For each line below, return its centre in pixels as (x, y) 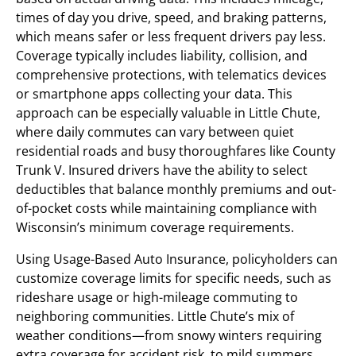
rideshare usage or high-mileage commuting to (157, 297)
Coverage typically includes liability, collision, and (162, 56)
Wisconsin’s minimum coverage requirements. (155, 227)
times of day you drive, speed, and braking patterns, (171, 17)
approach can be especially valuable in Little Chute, (168, 113)
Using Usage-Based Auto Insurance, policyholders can (177, 259)
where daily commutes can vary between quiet (155, 132)
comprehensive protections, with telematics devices (171, 75)
